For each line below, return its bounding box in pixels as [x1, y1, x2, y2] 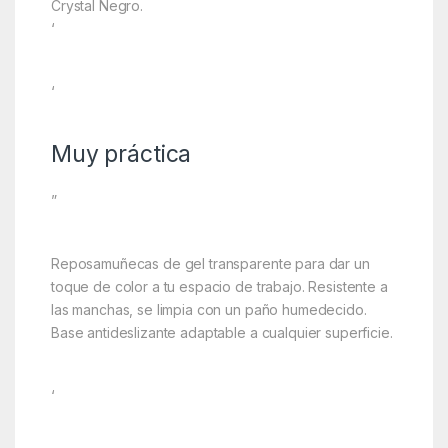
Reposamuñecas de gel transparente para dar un [50, 254, 370, 272]
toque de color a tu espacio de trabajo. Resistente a [50, 277, 388, 295]
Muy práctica [50, 139, 192, 168]
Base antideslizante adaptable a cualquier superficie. [50, 323, 393, 341]
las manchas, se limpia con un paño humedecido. [50, 300, 367, 318]
